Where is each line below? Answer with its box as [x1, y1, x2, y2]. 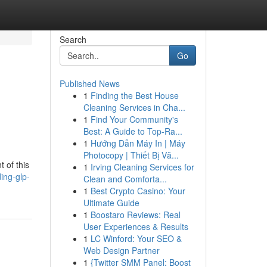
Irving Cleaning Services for [90, 161, 194, 173]
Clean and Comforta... [83, 173, 167, 185]
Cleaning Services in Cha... [83, 101, 185, 113]
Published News [59, 77, 120, 89]
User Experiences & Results [83, 221, 188, 232]
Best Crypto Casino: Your [90, 185, 185, 197]
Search [59, 33, 86, 45]
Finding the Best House [90, 89, 179, 101]
